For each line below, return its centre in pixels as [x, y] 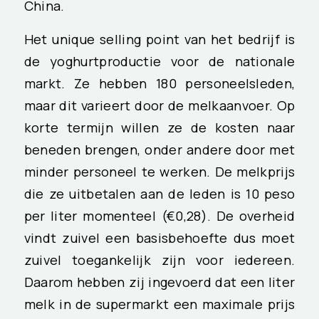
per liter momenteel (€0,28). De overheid [159, 215]
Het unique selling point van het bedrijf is [159, 39]
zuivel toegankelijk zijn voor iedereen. [159, 260]
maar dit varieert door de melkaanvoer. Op [159, 105]
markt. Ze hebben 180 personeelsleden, [159, 83]
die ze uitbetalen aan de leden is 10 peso [159, 193]
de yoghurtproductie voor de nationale [159, 61]
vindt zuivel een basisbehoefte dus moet [159, 237]
